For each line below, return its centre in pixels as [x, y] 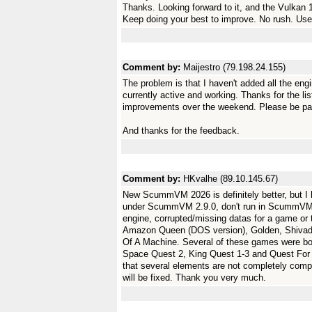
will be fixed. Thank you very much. [194, 278]
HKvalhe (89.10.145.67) [231, 179]
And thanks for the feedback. [181, 131]
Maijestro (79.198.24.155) [234, 67]
